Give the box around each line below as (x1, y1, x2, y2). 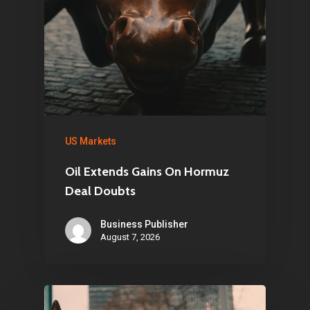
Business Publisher (100, 219, 188, 230)
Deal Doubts (65, 183, 136, 199)
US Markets (65, 136, 116, 147)
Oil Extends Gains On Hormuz (65, 164, 229, 179)
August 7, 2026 (100, 232, 160, 242)
